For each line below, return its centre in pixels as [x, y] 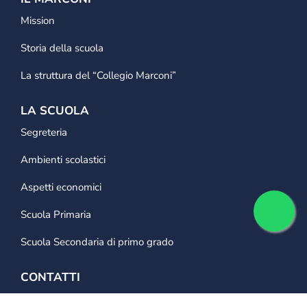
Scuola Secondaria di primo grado [97, 242]
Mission [38, 21]
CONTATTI [50, 278]
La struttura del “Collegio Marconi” [98, 76]
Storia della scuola [62, 48]
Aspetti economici [61, 187]
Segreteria [44, 133]
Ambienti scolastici [63, 160]
